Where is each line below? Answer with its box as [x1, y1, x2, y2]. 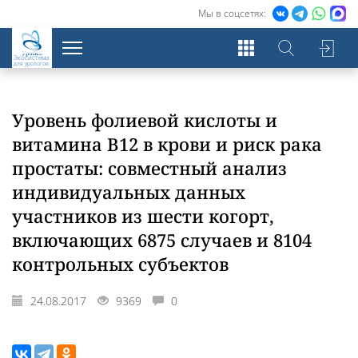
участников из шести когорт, [12, 204, 274, 228]
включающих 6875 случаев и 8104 [12, 228, 312, 252]
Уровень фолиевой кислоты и [12, 108, 277, 132]
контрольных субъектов [12, 252, 229, 276]
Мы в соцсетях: [198, 6, 268, 20]
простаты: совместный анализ [12, 156, 287, 180]
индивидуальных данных [12, 180, 245, 204]
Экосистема [14, 53, 49, 62]
